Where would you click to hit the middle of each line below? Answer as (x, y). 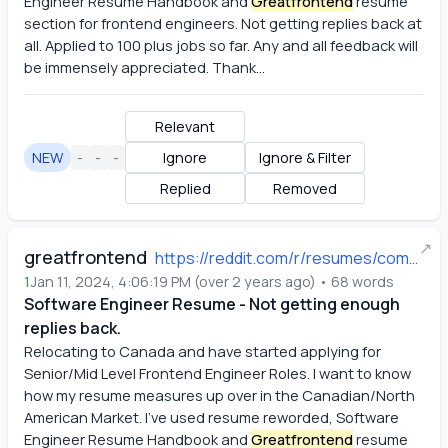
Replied (185, 188)
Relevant (185, 126)
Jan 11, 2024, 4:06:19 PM (110, 281)
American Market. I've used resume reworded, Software (211, 417)
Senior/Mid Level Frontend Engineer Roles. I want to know (217, 373)
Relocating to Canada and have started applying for (202, 351)
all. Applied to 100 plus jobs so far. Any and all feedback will (221, 45)
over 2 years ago (254, 281)
